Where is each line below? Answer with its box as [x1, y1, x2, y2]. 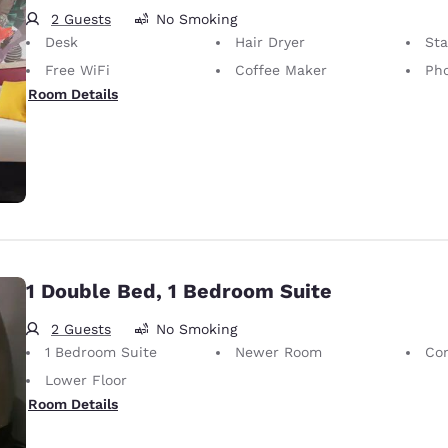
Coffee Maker [235, 61, 327, 78]
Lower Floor [45, 371, 127, 388]
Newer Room [235, 343, 322, 360]
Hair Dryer [235, 33, 305, 50]
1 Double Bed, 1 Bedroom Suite [26, 278, 332, 303]
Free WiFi [45, 61, 110, 78]
